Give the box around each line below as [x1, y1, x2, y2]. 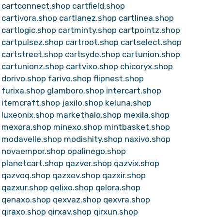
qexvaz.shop [52, 195, 101, 204]
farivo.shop [47, 74, 92, 83]
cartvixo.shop [65, 62, 118, 71]
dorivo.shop [1, 74, 46, 83]
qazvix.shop [113, 158, 159, 168]
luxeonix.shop [1, 110, 54, 120]
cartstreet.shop [1, 49, 63, 59]
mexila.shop [123, 110, 170, 120]
